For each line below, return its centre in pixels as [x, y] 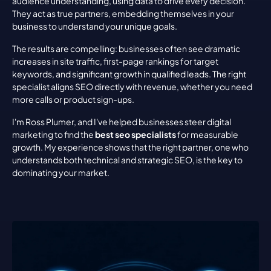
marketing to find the [54, 134]
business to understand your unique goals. [95, 26]
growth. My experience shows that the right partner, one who [130, 147]
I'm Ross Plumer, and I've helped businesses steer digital [122, 122]
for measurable [207, 134]
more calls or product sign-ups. [73, 99]
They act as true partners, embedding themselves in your [123, 13]
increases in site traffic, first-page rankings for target [115, 61]
